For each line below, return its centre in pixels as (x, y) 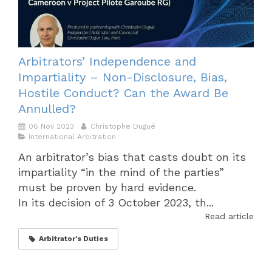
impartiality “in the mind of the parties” (121, 172)
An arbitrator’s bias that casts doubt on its (132, 157)
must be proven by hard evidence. (107, 188)
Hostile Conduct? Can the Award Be (123, 93)
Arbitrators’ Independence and (107, 62)
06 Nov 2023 (51, 127)
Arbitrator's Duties (73, 239)
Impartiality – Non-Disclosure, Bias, (123, 77)
